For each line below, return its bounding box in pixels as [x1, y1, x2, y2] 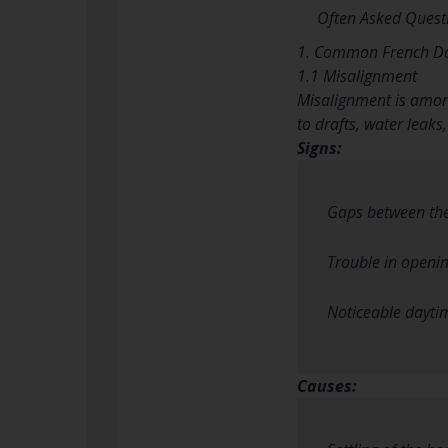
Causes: [297, 374, 357, 397]
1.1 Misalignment [297, 64, 417, 87]
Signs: [297, 136, 342, 159]
